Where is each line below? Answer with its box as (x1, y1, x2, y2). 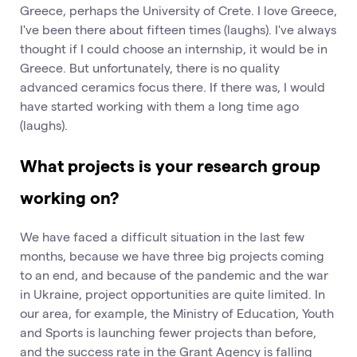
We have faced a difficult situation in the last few (20, 228, 304, 244)
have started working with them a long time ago (20, 98, 299, 114)
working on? (20, 186, 119, 207)
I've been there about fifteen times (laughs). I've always (20, 22, 336, 37)
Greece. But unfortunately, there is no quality (20, 60, 280, 76)
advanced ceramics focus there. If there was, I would (20, 79, 325, 95)
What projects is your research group (20, 154, 320, 175)
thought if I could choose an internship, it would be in (20, 41, 328, 57)
